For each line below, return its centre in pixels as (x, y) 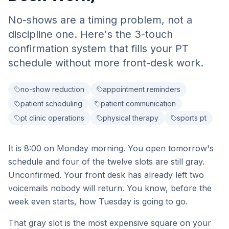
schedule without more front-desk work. (106, 63)
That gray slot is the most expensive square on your (110, 223)
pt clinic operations (52, 118)
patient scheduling (51, 104)
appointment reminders (142, 89)
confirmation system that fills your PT (98, 49)
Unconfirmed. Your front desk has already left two (106, 175)
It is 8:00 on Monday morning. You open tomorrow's (111, 148)
